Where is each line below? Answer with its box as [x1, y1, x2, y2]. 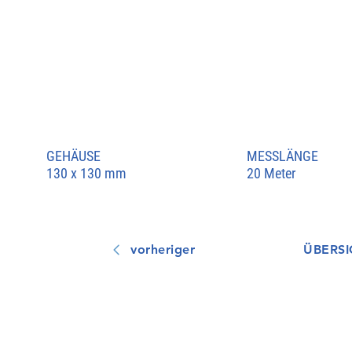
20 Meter [246, 164, 295, 181]
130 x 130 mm [46, 164, 126, 181]
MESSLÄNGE [246, 148, 318, 165]
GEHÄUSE [46, 148, 101, 165]
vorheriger [130, 242, 196, 258]
